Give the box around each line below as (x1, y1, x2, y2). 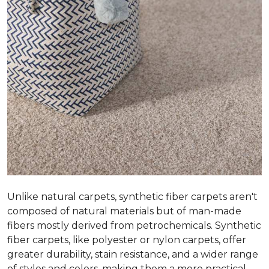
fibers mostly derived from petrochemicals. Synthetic (7, 220, 261, 231)
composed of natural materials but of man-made (7, 205, 241, 217)
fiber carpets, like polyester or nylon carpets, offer (7, 234, 246, 246)
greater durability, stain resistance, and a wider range (7, 249, 258, 260)
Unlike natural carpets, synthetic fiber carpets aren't (7, 191, 258, 202)
